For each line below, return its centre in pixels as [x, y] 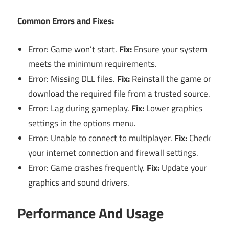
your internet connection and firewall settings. [113, 153]
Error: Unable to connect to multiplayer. [101, 138]
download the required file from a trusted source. [119, 93]
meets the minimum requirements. [93, 64]
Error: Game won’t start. [74, 49]
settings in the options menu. [82, 123]
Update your [184, 167]
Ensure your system [170, 49]
